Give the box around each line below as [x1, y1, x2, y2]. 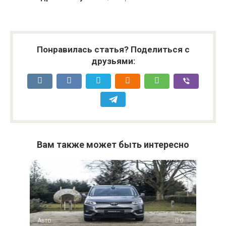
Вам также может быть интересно [37, 139, 189, 150]
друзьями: [91, 56, 135, 67]
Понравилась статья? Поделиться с [36, 44, 190, 55]
